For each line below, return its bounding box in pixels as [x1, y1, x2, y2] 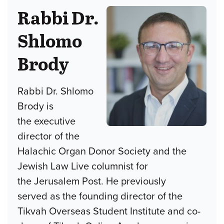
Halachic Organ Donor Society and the [17, 145, 186, 157]
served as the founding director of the [17, 190, 182, 202]
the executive [17, 115, 75, 127]
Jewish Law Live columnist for [17, 160, 148, 172]
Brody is [17, 100, 53, 112]
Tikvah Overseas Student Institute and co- [17, 205, 200, 217]
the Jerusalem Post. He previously [17, 175, 166, 187]
